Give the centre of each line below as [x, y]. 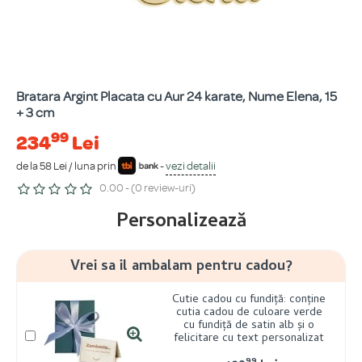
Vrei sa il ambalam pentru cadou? [181, 267]
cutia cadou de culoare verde [249, 314]
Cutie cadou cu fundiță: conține [249, 301]
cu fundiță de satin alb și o [249, 326]
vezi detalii [191, 166]
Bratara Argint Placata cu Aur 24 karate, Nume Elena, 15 [177, 97]
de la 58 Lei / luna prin [67, 166]
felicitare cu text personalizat [249, 339]
